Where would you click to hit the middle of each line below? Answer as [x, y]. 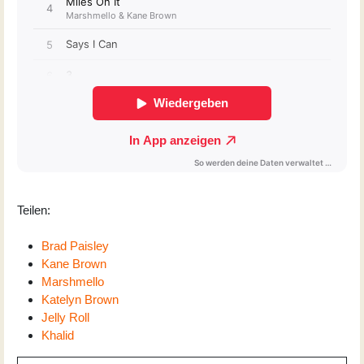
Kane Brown [74, 263]
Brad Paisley [75, 245]
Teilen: [35, 210]
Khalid [58, 335]
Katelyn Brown [80, 299]
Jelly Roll [65, 317]
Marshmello [73, 281]
